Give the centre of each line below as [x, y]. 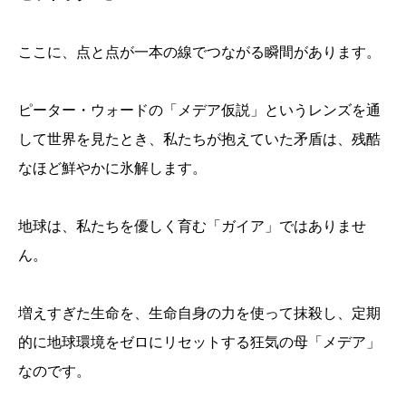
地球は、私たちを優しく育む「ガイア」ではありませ [192, 226]
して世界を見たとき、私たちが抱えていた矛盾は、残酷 [199, 139]
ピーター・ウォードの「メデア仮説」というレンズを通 [199, 110]
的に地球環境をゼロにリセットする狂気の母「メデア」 [199, 342]
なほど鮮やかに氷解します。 [112, 168]
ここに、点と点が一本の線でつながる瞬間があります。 [199, 52]
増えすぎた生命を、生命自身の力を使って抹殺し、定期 [199, 313]
